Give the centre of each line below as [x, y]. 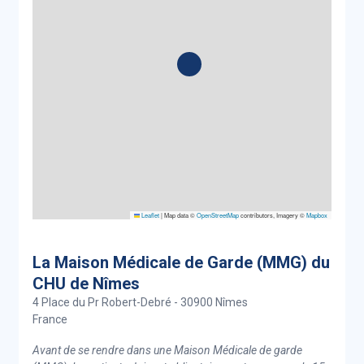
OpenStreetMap [218, 215]
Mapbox [317, 215]
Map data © [180, 215]
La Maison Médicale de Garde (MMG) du [181, 262]
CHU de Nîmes [86, 284]
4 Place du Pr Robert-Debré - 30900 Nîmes [140, 302]
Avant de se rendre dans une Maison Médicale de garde [167, 350]
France [50, 319]
